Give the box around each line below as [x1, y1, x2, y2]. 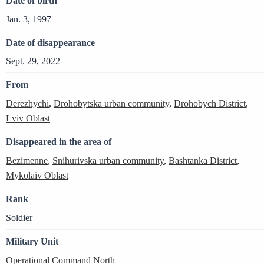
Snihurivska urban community [52, 155, 164, 166]
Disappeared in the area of [6, 137, 111, 147]
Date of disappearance [6, 37, 95, 48]
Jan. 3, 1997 [6, 14, 51, 24]
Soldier [6, 212, 32, 223]
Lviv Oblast [6, 113, 50, 124]
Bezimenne [6, 155, 48, 166]
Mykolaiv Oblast [6, 170, 68, 180]
